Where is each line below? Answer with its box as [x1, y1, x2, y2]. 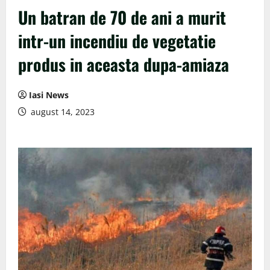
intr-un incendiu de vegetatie [18, 28, 216, 54]
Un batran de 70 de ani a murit [18, 5, 226, 30]
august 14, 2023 [28, 106, 95, 118]
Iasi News [29, 89, 69, 101]
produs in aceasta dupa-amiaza [18, 52, 229, 77]
